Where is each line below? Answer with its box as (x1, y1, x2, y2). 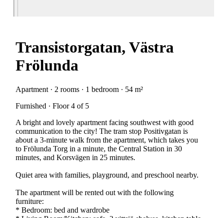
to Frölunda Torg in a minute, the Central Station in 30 (16, 144, 182, 153)
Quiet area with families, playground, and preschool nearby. (16, 170, 199, 179)
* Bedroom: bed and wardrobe (16, 205, 109, 214)
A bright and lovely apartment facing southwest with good (16, 118, 194, 127)
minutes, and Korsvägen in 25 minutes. (16, 153, 135, 162)
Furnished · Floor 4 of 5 (16, 101, 89, 110)
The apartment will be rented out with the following (16, 188, 174, 197)
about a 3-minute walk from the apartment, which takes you (16, 135, 198, 144)
